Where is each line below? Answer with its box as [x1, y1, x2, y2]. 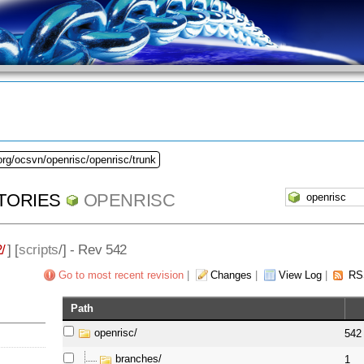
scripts [19, 240, 58, 258]
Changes [210, 269, 252, 282]
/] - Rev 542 [58, 240, 128, 258]
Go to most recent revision [58, 269, 184, 282]
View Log [278, 269, 322, 282]
